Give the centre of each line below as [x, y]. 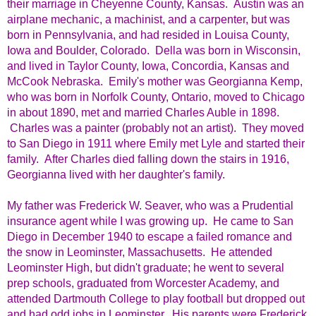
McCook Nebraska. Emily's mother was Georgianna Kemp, [155, 82]
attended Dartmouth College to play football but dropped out [156, 299]
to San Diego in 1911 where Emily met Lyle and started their [156, 144]
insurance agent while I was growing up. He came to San [150, 221]
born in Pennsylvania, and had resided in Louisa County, [148, 35]
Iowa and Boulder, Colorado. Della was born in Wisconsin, [154, 51]
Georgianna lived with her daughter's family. [116, 175]
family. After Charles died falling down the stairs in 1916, [148, 159]
